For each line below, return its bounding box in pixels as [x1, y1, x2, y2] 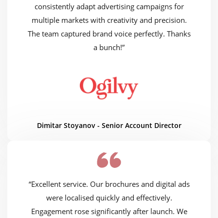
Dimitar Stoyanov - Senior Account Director [36, 121, 182, 130]
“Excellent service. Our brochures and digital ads [28, 179, 190, 189]
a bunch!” [93, 42, 125, 53]
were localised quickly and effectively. [46, 193, 172, 203]
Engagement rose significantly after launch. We [31, 206, 187, 217]
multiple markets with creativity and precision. [31, 15, 187, 25]
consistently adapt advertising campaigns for [34, 1, 184, 12]
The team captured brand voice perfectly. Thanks [27, 29, 191, 39]
